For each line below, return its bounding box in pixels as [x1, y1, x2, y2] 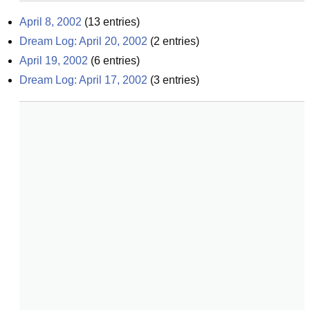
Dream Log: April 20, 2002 [19, 35, 147, 47]
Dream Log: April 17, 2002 [19, 74, 147, 86]
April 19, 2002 [19, 55, 88, 66]
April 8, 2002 [19, 16, 82, 28]
